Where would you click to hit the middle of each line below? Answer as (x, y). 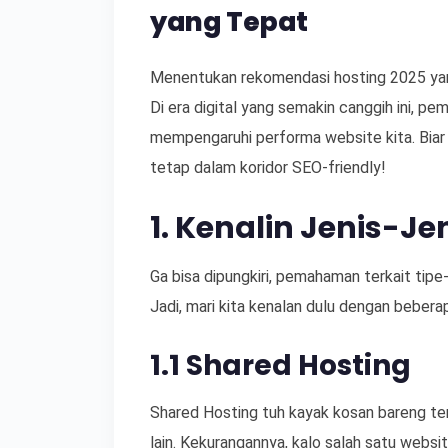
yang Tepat (229, 21)
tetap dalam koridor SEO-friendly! (268, 167)
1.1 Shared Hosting (280, 365)
